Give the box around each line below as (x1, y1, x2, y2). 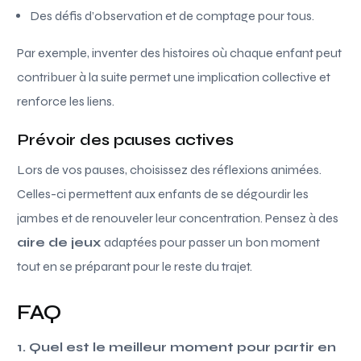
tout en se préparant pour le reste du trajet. (17, 258, 253, 274)
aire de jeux (17, 234, 102, 250)
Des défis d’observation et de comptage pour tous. (30, 7, 315, 23)
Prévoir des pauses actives (17, 129, 234, 150)
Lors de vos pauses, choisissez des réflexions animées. (17, 161, 322, 177)
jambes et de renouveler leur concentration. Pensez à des (17, 210, 339, 226)
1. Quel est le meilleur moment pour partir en (17, 338, 337, 355)
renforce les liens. (17, 93, 115, 109)
